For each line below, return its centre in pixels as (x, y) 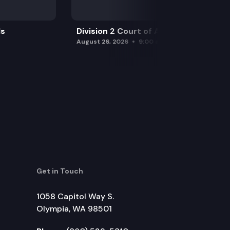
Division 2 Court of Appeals (132, 31)
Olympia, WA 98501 (74, 208)
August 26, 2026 (103, 41)
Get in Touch (60, 171)
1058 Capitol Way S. (75, 196)
